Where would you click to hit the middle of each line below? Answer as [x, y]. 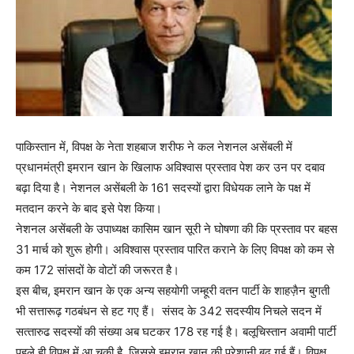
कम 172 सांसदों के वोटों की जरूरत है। [98, 270]
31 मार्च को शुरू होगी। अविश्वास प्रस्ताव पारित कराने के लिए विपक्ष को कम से [175, 249]
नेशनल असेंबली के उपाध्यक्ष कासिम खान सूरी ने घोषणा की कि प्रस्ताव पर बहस [177, 229]
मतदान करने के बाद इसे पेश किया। [89, 208]
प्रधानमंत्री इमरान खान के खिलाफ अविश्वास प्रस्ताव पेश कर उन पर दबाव [170, 167]
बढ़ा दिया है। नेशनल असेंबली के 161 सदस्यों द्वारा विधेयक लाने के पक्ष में [163, 188]
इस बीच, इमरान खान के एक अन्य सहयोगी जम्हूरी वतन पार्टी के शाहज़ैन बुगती [173, 290]
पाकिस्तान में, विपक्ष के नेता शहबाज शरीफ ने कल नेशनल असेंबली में [154, 147]
